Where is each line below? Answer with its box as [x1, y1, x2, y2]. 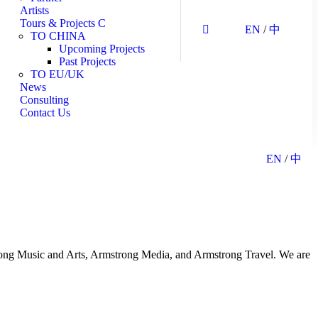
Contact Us [20, 106, 70, 119]
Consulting [20, 94, 69, 106]
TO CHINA [31, 30, 86, 42]
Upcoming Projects [59, 43, 145, 55]
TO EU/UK [31, 68, 84, 80]
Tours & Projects [20, 17, 98, 29]
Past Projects [59, 55, 116, 67]
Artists [20, 4, 49, 16]
